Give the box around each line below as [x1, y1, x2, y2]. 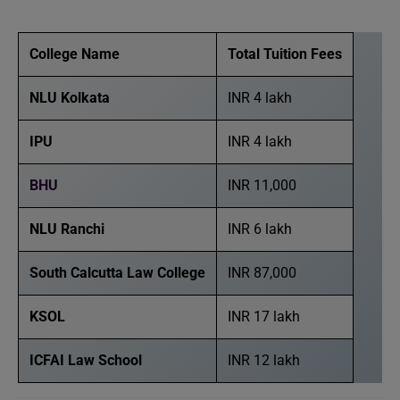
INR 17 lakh [228, 308, 300, 325]
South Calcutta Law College [29, 264, 205, 281]
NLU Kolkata [29, 89, 110, 106]
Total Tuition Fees [228, 46, 342, 62]
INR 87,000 [228, 264, 296, 281]
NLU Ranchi [29, 221, 104, 237]
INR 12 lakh [228, 352, 300, 369]
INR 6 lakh [228, 221, 292, 237]
